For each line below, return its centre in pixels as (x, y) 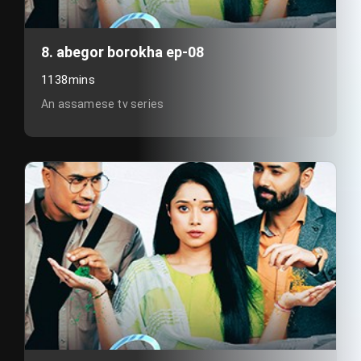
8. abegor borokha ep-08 (122, 52)
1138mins (68, 80)
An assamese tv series (103, 104)
